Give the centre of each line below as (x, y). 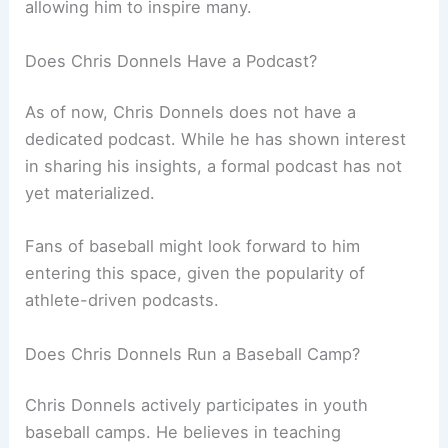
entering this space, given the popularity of (195, 273)
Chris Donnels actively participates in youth (197, 405)
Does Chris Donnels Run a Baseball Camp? (193, 353)
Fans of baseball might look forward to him (193, 246)
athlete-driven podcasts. (122, 300)
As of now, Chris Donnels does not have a (191, 112)
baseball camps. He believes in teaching (183, 432)
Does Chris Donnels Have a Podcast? (171, 60)
